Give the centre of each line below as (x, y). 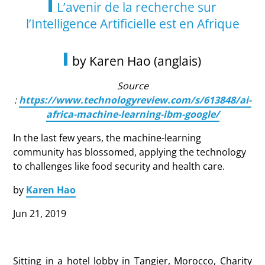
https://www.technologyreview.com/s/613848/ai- (135, 100)
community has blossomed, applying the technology (130, 152)
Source (132, 86)
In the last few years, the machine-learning (107, 138)
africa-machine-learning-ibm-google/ (132, 114)
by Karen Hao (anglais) (137, 61)
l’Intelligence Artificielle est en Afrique (132, 24)
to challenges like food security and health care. (119, 166)
